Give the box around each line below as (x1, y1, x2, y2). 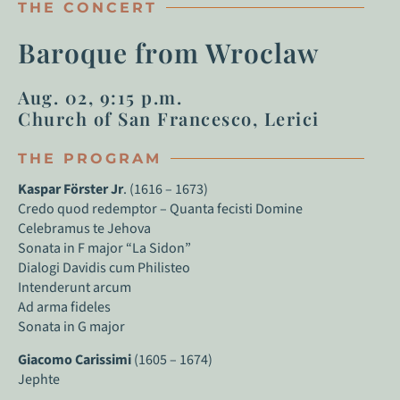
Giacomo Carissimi (18, 349, 131, 370)
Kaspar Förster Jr (18, 179, 123, 200)
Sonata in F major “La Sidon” (18, 238, 191, 259)
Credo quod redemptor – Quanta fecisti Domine (18, 199, 303, 220)
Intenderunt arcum (18, 278, 131, 298)
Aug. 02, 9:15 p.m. (18, 85, 182, 110)
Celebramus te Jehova (18, 219, 151, 239)
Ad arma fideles (18, 297, 111, 318)
